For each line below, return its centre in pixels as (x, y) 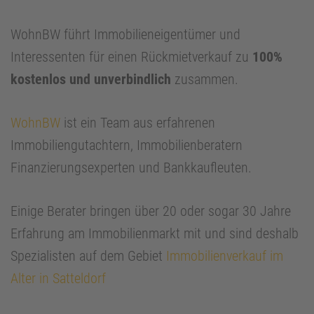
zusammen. (205, 80)
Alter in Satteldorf (58, 279)
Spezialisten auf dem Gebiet (88, 256)
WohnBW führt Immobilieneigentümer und (125, 35)
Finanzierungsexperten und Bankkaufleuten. (131, 168)
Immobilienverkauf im (225, 256)
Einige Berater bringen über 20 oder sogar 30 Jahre (151, 211)
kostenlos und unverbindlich (91, 80)
